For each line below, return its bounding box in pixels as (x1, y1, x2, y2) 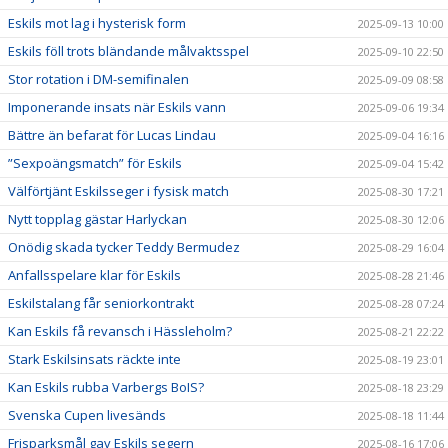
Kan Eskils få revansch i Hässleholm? (8, 321, 232, 340)
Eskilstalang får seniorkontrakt (8, 293, 194, 312)
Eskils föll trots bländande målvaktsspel (8, 41, 249, 60)
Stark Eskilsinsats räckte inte (8, 349, 181, 368)
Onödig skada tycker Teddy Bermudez (8, 237, 240, 256)
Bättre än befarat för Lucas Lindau (8, 125, 216, 144)
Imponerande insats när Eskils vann (8, 97, 226, 116)
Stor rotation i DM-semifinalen (8, 69, 189, 88)
